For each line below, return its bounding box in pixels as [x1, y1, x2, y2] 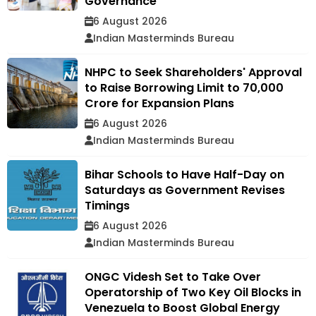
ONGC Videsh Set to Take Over [85, 269, 261, 286]
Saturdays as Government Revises [85, 182, 285, 199]
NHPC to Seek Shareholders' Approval [85, 64, 302, 81]
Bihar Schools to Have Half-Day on [85, 166, 284, 183]
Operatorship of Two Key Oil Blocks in [85, 284, 301, 301]
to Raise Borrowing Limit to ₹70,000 [85, 80, 284, 97]
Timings [85, 197, 130, 214]
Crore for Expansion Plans [85, 95, 234, 112]
